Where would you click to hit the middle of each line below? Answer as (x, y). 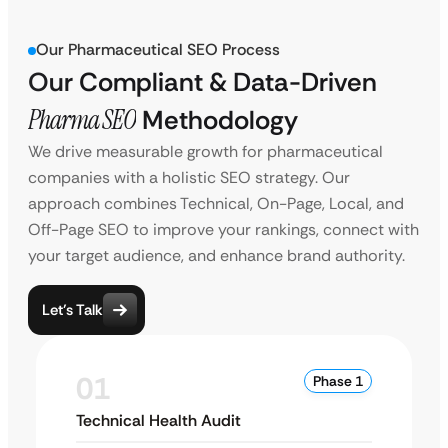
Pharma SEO (82, 120)
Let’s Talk (72, 309)
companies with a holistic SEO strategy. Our (189, 177)
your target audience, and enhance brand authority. (216, 255)
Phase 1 (338, 381)
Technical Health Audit (158, 420)
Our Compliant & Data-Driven (202, 82)
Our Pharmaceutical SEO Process (158, 49)
